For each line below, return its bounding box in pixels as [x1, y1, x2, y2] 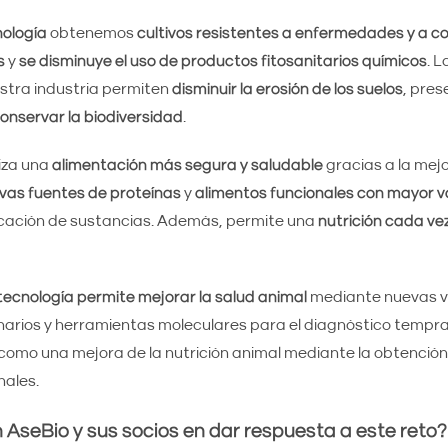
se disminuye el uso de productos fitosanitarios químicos [18, 53, 427, 69]
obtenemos [49, 25, 137, 41]
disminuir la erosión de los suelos [171, 81, 403, 97]
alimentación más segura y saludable [51, 157, 323, 173]
